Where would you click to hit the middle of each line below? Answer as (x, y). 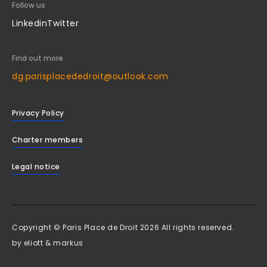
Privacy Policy (38, 113)
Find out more (38, 58)
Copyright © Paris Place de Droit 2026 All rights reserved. (123, 227)
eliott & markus (53, 243)
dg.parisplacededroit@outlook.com (90, 76)
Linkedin (30, 23)
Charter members (48, 140)
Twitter (63, 23)
